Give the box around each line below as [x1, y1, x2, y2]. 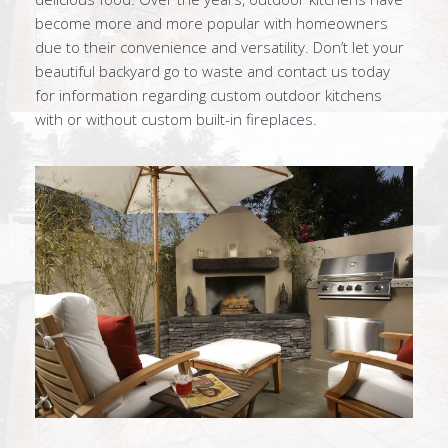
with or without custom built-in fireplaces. [35, 109, 317, 129]
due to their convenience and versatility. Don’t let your [35, 37, 404, 57]
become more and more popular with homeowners [35, 13, 388, 33]
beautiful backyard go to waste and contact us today [35, 61, 390, 81]
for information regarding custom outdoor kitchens [35, 85, 382, 105]
